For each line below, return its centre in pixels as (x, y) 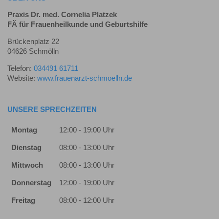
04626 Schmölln (33, 52)
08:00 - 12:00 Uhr (87, 201)
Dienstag (26, 148)
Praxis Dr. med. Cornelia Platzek (62, 15)
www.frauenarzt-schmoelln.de (85, 78)
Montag (24, 130)
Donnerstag (31, 183)
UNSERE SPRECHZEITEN (52, 109)
